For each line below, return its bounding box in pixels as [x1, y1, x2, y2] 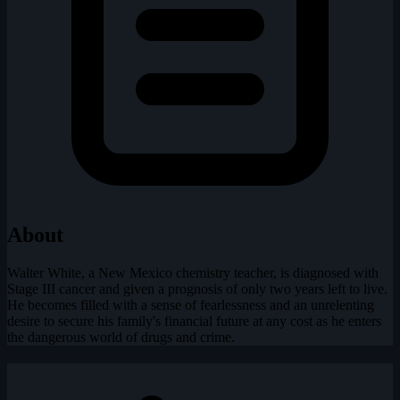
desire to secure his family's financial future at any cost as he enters [7, 312, 381, 329]
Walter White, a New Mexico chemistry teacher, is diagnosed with [7, 264, 379, 280]
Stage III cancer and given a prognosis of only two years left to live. [7, 280, 387, 296]
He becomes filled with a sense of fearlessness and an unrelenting [7, 296, 374, 312]
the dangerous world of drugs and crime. [7, 329, 235, 345]
